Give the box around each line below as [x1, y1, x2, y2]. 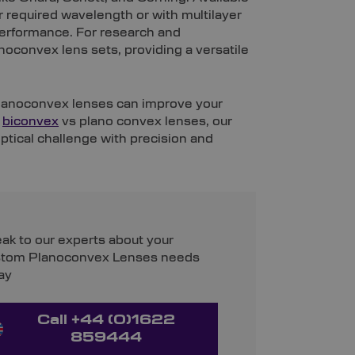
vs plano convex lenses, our [59, 115, 232, 128]
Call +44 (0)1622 [37, 314, 176, 327]
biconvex [2, 115, 59, 128]
